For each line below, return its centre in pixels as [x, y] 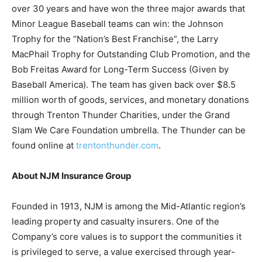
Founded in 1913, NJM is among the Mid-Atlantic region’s [129, 206]
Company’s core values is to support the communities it [127, 237]
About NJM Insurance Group [71, 176]
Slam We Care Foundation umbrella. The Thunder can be [129, 130]
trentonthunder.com [117, 145]
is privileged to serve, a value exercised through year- [123, 252]
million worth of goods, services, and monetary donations [130, 100]
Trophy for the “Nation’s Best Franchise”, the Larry [115, 39]
